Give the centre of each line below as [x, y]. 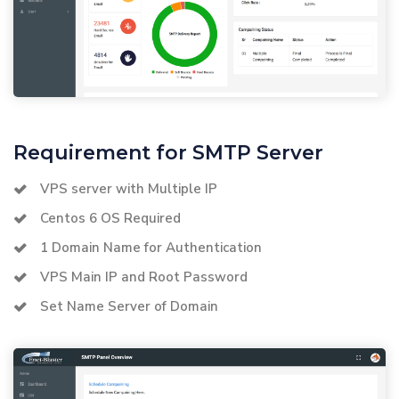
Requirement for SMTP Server [168, 152]
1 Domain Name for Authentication [151, 247]
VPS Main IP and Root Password [144, 277]
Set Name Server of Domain [129, 306]
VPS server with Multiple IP [129, 188]
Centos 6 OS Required [110, 218]
